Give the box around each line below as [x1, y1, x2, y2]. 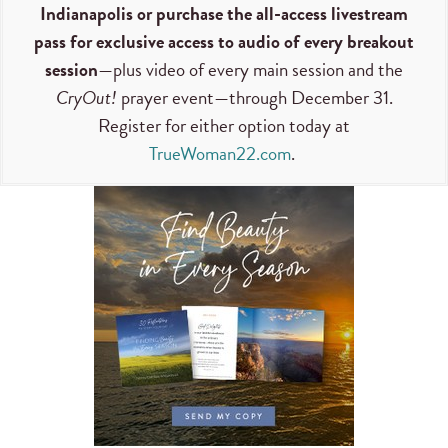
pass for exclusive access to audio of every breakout [34, 27, 414, 57]
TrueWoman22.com [149, 139, 291, 169]
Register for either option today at [98, 111, 350, 141]
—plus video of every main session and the [98, 55, 403, 85]
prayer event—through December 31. [116, 83, 393, 113]
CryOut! [55, 83, 117, 113]
